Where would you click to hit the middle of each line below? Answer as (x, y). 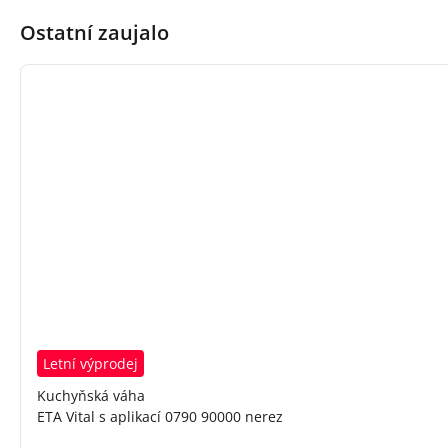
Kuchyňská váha (91, 396)
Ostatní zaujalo (94, 33)
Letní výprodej (90, 364)
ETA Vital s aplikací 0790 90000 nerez (160, 417)
